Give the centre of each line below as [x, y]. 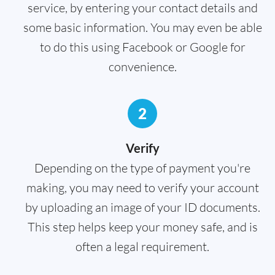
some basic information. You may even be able [142, 28]
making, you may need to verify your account [142, 188]
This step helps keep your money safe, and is [142, 227]
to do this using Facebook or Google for [142, 47]
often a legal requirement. [142, 247]
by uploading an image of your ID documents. [142, 207]
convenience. [142, 67]
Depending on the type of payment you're [142, 168]
